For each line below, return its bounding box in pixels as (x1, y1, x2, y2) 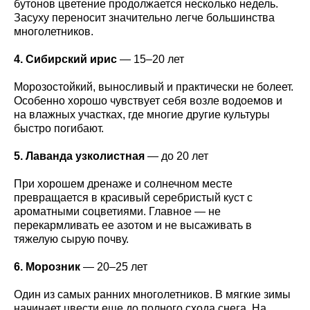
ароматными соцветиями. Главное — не (14, 205, 221, 217)
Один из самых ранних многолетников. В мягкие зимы (14, 288, 291, 300)
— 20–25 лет (80, 260, 147, 273)
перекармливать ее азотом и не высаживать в (14, 219, 252, 231)
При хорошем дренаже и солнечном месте (14, 177, 232, 190)
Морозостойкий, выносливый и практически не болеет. (14, 80, 293, 93)
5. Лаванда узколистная (14, 149, 145, 162)
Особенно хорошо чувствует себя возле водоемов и (14, 94, 282, 107)
